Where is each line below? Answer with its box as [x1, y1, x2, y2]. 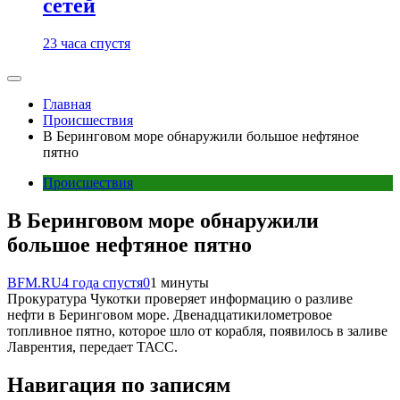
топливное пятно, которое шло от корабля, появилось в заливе [7, 322, 387, 338]
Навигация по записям [7, 372, 230, 396]
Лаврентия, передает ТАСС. [7, 338, 178, 354]
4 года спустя [62, 274, 143, 290]
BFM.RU [7, 274, 62, 290]
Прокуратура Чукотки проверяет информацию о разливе [7, 290, 353, 306]
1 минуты [150, 274, 209, 290]
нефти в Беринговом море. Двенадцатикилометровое [7, 306, 332, 322]
